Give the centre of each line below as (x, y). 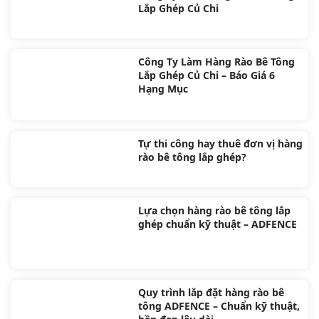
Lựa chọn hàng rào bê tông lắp (214, 210)
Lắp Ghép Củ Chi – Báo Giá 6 (206, 75)
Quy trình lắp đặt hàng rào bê (211, 292)
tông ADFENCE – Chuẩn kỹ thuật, (219, 306)
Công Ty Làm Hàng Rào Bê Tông (216, 62)
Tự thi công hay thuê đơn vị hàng (220, 143)
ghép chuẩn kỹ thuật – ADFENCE (217, 224)
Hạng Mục (163, 89)
